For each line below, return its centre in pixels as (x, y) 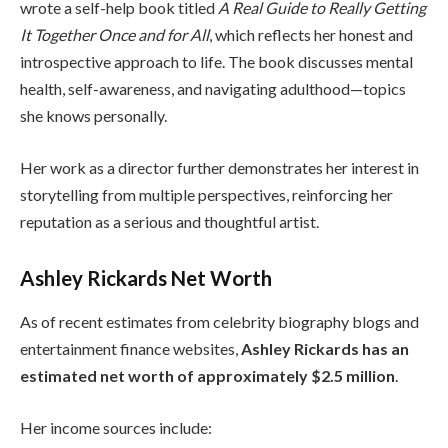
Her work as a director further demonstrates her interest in (219, 167)
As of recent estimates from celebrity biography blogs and (219, 321)
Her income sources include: (116, 427)
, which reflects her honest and (311, 35)
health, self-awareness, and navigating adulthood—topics (213, 89)
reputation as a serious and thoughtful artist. (169, 221)
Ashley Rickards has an (325, 348)
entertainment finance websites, (130, 348)
